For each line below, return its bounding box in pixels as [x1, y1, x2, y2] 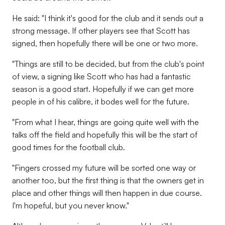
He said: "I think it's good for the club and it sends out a [12, 13, 203, 23]
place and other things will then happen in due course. [12, 188, 202, 198]
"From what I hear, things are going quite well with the [12, 117, 199, 127]
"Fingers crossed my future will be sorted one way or [12, 163, 196, 173]
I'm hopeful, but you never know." [12, 200, 129, 210]
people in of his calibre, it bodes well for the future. [12, 96, 189, 106]
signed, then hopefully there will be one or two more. [12, 38, 198, 48]
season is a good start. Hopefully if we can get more [12, 84, 194, 94]
